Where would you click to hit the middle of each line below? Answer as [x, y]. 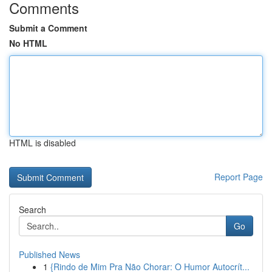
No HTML [28, 43]
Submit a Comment [48, 28]
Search [32, 209]
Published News [49, 254]
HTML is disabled [42, 143]
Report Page [239, 177]
